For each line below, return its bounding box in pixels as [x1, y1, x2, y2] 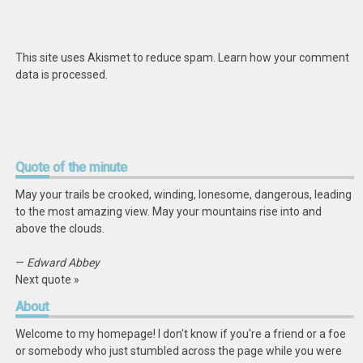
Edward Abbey [27, 256, 100, 269]
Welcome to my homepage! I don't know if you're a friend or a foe [15, 327, 347, 340]
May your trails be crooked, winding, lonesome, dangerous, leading [15, 188, 352, 201]
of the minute [49, 160, 128, 175]
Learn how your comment [218, 51, 350, 64]
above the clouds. [15, 222, 105, 235]
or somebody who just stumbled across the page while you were [15, 344, 343, 357]
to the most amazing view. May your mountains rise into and [15, 205, 322, 218]
